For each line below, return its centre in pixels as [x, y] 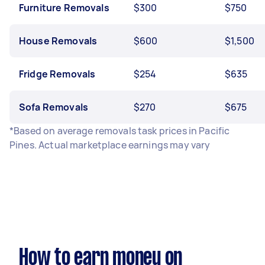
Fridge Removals [57, 74]
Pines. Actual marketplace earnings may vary [110, 145]
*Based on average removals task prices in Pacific [120, 131]
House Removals [58, 41]
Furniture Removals [64, 8]
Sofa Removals [54, 107]
